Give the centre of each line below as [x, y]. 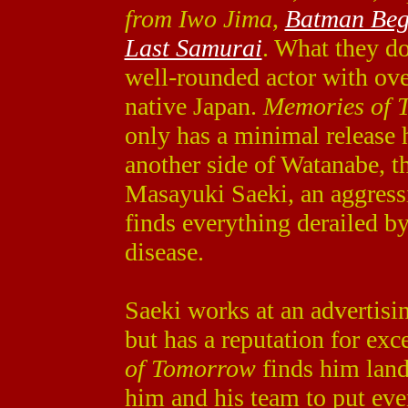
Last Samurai [193, 48]
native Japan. [194, 106]
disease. [164, 252]
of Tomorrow [190, 368]
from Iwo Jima [198, 19]
